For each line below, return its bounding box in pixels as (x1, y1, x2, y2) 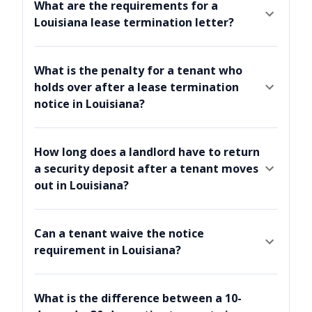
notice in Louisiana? (34, 96, 145, 112)
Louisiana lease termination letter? (34, 15, 234, 31)
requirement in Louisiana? (34, 242, 181, 258)
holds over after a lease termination (34, 79, 239, 95)
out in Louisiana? (34, 178, 129, 194)
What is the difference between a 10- (34, 290, 242, 306)
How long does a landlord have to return (34, 144, 260, 160)
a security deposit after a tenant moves (34, 161, 258, 177)
